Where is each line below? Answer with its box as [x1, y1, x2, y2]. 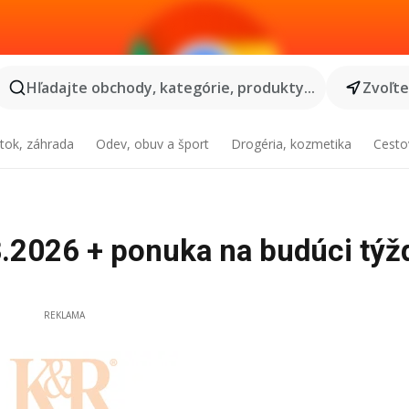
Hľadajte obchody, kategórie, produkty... [26, 78, 315, 98]
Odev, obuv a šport [96, 135, 210, 152]
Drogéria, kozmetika [230, 135, 351, 152]
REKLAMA [43, 309, 85, 321]
